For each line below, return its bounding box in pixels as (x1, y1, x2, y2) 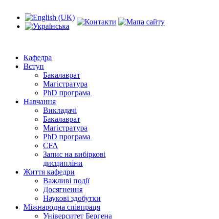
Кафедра (23, 53, 52, 62)
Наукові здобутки (43, 194, 101, 202)
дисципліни (43, 159, 83, 167)
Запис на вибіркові (43, 150, 106, 158)
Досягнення (43, 185, 83, 194)
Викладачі (43, 106, 77, 114)
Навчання (23, 97, 56, 106)
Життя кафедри (23, 168, 75, 176)
